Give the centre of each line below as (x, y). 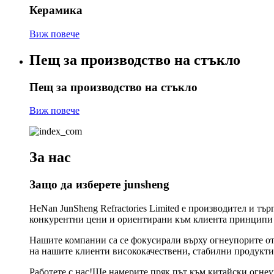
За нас (50, 157)
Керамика (56, 10)
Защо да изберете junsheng (99, 185)
